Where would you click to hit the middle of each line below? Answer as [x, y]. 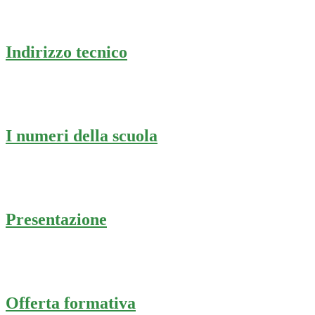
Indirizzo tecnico [66, 52]
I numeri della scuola [82, 136]
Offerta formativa [71, 303]
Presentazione [56, 219]
